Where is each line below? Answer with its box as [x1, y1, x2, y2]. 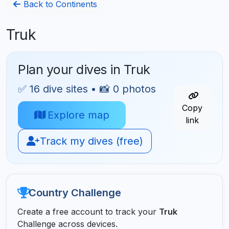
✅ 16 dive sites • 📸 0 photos [18, 82, 156, 95]
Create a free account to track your [17, 206, 159, 217]
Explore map [44, 109, 110, 122]
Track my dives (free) [37, 135, 144, 148]
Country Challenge [28, 186, 121, 199]
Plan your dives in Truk [18, 61, 150, 77]
